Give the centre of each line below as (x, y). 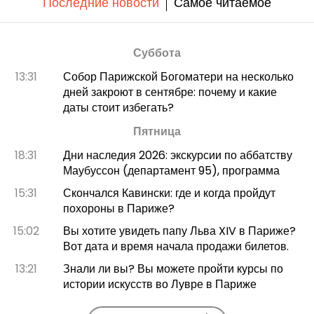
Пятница (157, 131)
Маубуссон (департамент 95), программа (171, 170)
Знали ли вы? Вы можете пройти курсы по (173, 268)
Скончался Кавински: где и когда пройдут (169, 193)
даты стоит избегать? (118, 107)
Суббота (157, 53)
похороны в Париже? (118, 208)
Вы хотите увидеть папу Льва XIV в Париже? (179, 231)
